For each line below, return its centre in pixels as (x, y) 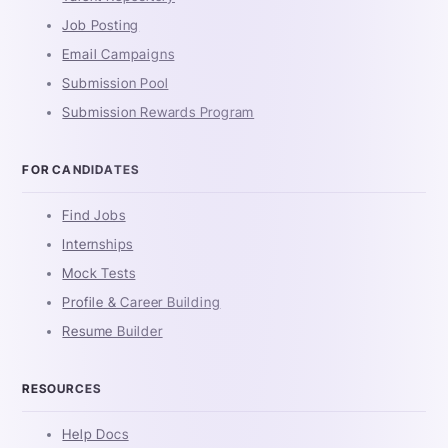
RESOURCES (62, 389)
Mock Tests (99, 273)
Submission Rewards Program (158, 112)
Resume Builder (112, 331)
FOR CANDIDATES (81, 170)
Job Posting (101, 25)
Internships (98, 244)
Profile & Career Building (141, 302)
